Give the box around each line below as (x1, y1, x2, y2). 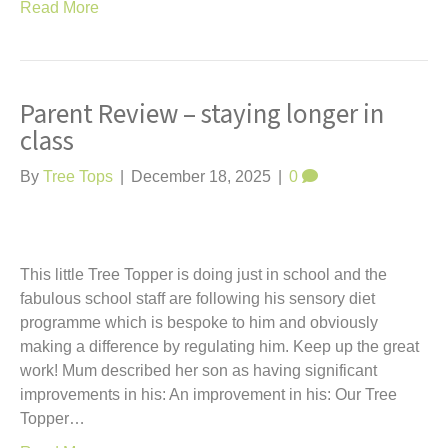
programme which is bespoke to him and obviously (20, 314, 378, 331)
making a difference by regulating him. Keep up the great (20, 338, 419, 355)
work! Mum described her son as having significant (20, 362, 377, 379)
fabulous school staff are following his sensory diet (20, 290, 375, 307)
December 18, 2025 (131, 168, 271, 185)
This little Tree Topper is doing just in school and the (20, 266, 387, 283)
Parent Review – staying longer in (20, 95, 384, 134)
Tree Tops (43, 168, 113, 185)
